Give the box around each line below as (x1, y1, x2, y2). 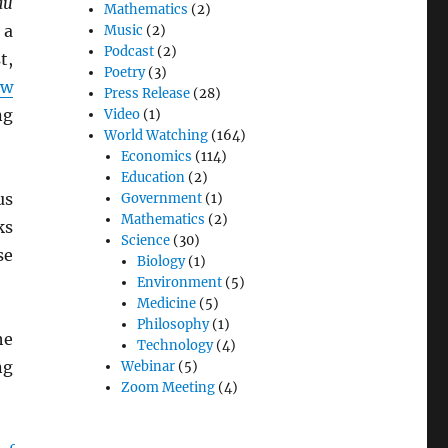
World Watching (104, 127, 209, 145)
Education (120, 169, 185, 187)
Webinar (120, 358, 175, 376)
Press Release (104, 85, 191, 103)
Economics (120, 148, 192, 166)
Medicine (136, 295, 196, 313)
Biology (136, 253, 185, 271)
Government (120, 190, 202, 208)
